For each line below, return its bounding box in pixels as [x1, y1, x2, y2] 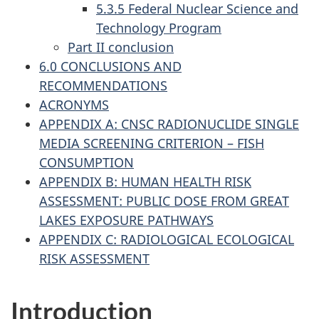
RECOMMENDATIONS [39, 77, 167, 95]
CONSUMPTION [39, 154, 134, 172]
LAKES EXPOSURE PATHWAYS [39, 211, 214, 229]
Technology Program [96, 19, 221, 37]
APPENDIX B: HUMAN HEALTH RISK [39, 173, 251, 191]
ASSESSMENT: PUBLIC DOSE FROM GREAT [39, 192, 289, 210]
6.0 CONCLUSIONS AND [39, 58, 182, 75]
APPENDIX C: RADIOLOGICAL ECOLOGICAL [39, 231, 294, 249]
